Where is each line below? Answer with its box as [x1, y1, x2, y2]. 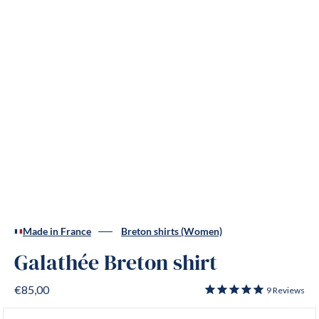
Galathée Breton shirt [14, 251, 217, 276]
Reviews [271, 285, 305, 296]
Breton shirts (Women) [121, 226, 222, 237]
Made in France [23, 226, 91, 237]
